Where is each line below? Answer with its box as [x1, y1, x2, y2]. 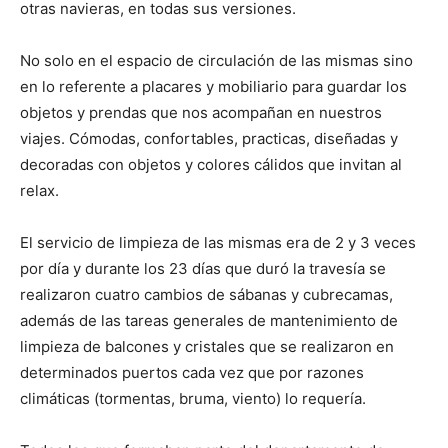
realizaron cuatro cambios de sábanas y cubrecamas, [20, 284, 393, 304]
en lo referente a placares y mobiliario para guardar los [20, 76, 407, 96]
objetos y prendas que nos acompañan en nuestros [20, 102, 382, 122]
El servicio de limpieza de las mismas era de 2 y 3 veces [20, 232, 416, 252]
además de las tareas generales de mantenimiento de [20, 310, 398, 330]
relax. [20, 180, 59, 200]
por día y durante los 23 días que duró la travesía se [20, 258, 386, 278]
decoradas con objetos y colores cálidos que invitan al [20, 154, 402, 174]
